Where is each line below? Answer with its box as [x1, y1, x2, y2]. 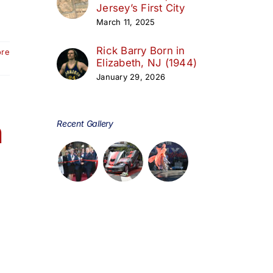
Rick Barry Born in [96, 44, 185, 57]
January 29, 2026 [96, 71, 166, 82]
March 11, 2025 [96, 16, 155, 27]
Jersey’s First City [96, 1, 185, 14]
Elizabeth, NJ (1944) [96, 56, 197, 69]
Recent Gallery [57, 118, 114, 129]
